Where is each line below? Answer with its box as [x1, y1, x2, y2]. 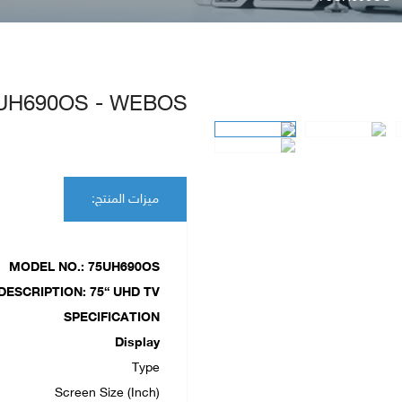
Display [115, 336, 160, 351]
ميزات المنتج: [92, 192, 159, 207]
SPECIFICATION [64, 310, 160, 326]
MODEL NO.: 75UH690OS [9, 260, 160, 275]
